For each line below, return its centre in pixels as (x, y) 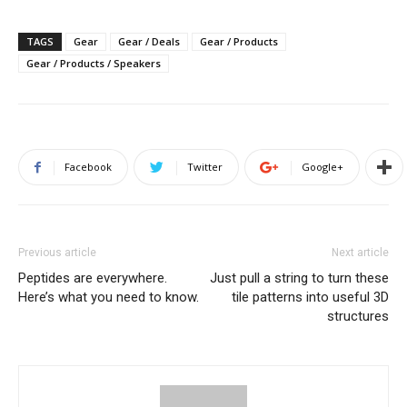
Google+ (323, 167)
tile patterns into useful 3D (310, 297)
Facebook (88, 167)
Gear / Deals (149, 41)
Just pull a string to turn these (299, 278)
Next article (360, 253)
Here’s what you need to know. (109, 297)
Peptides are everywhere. (93, 278)
